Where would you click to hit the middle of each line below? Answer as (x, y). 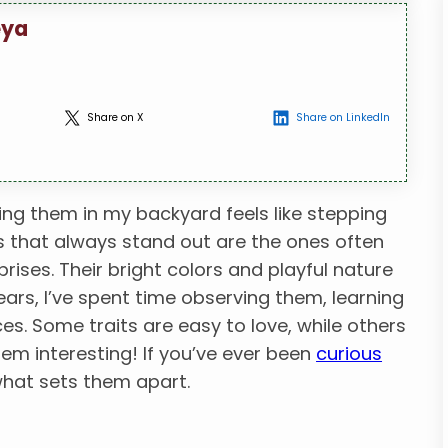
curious (349, 354)
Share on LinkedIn (342, 117)
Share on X (115, 117)
